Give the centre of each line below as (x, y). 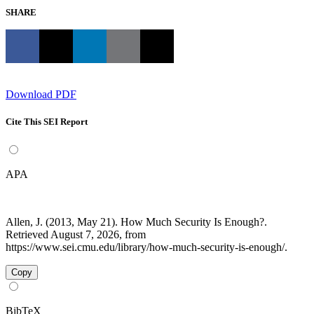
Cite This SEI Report (47, 121)
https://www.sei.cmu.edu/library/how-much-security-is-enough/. (146, 247)
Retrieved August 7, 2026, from (76, 234)
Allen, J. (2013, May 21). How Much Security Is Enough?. (136, 221)
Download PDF (41, 94)
